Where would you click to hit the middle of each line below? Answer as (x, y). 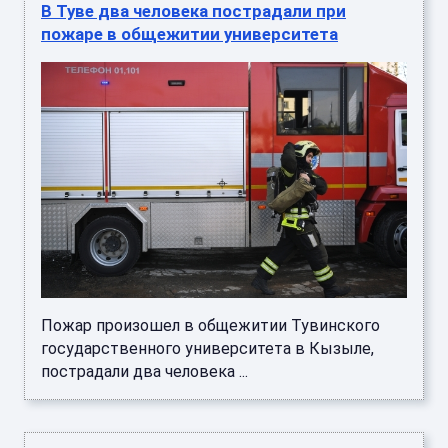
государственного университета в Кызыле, (207, 349)
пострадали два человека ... (144, 372)
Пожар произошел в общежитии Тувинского (210, 326)
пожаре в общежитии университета (189, 34)
